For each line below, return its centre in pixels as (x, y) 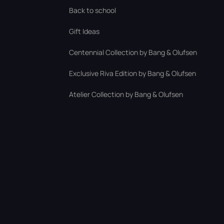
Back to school (92, 10)
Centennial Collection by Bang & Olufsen (133, 52)
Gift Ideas (84, 31)
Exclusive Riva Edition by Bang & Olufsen (132, 73)
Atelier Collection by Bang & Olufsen (126, 94)
